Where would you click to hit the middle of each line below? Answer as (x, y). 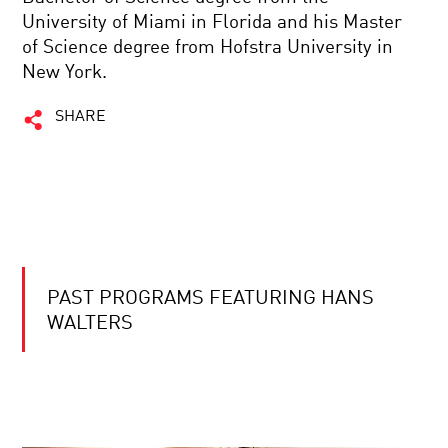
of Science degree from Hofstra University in (208, 47)
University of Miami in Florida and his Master (212, 22)
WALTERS (90, 324)
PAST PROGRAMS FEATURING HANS (211, 299)
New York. (65, 72)
